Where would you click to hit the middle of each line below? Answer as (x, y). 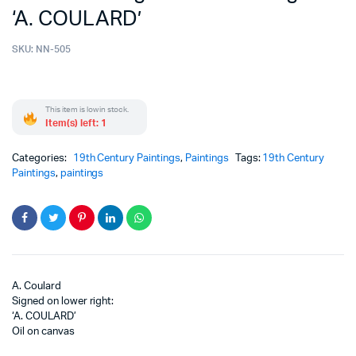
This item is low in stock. (87, 110)
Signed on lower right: (63, 302)
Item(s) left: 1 (76, 124)
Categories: (41, 159)
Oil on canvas (43, 332)
